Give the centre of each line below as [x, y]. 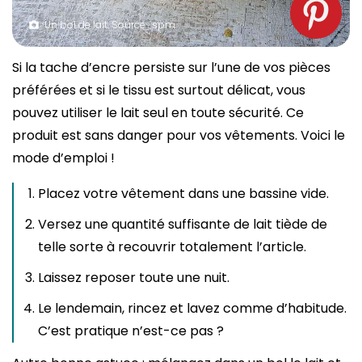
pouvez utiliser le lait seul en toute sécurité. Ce [158, 113]
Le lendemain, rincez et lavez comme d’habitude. [192, 309]
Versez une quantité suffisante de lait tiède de [183, 225]
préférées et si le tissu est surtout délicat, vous [159, 90]
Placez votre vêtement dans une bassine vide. [183, 194]
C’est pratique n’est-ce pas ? [131, 331]
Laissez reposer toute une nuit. [134, 278]
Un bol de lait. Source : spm [110, 25]
